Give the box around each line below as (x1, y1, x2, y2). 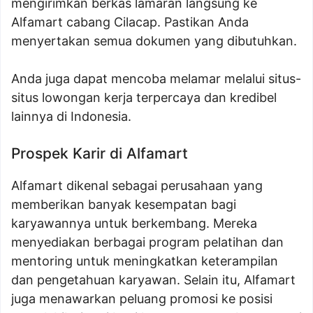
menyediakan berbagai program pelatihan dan (11, 235, 284, 250)
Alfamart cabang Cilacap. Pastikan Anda (11, 15, 249, 30)
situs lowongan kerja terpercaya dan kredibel (11, 90, 277, 105)
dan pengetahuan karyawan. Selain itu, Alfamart (11, 272, 296, 288)
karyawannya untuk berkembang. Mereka (11, 216, 257, 231)
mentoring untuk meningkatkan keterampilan (11, 254, 278, 269)
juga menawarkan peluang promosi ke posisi (11, 291, 272, 307)
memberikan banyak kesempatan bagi (11, 197, 236, 212)
